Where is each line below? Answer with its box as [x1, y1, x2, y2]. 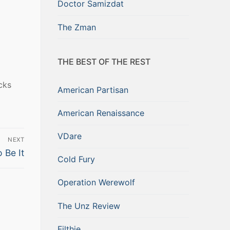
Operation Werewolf [57, 177, 135, 188]
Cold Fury [57, 154, 95, 165]
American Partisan [57, 84, 128, 95]
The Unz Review [57, 200, 120, 211]
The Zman [57, 22, 96, 32]
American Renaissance [57, 107, 144, 118]
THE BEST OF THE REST [57, 56, 150, 67]
